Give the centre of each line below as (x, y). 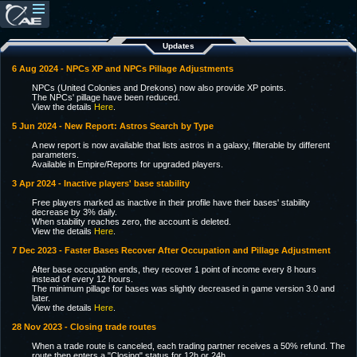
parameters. (55, 155)
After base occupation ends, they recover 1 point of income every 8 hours (174, 269)
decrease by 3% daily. (75, 212)
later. (41, 298)
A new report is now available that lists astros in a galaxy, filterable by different (181, 145)
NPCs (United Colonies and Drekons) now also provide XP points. (159, 88)
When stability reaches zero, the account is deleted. (131, 222)
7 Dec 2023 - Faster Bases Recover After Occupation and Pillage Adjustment (171, 250)
